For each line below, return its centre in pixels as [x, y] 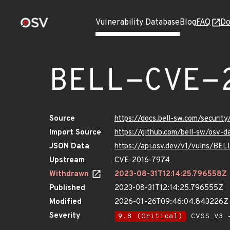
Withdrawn [70, 174]
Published [67, 188]
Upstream [67, 160]
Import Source [75, 133]
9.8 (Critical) [150, 216]
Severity [65, 216]
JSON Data [69, 147]
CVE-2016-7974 [142, 160]
